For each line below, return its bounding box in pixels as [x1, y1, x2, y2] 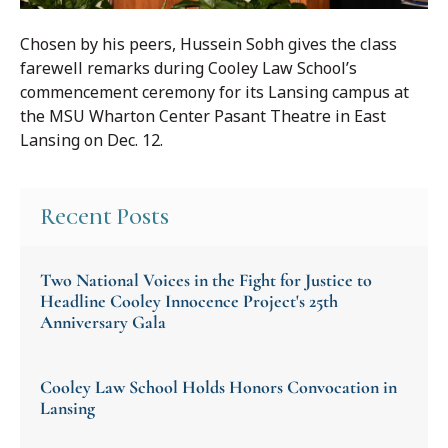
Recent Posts [40, 204, 169, 231]
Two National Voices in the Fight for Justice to [40, 269, 372, 292]
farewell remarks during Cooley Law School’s [20, 57, 357, 80]
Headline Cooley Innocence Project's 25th [40, 290, 338, 313]
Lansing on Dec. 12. [20, 129, 163, 152]
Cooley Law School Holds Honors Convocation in [40, 376, 397, 399]
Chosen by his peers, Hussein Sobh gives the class [20, 33, 397, 56]
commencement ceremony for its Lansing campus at [20, 81, 409, 104]
